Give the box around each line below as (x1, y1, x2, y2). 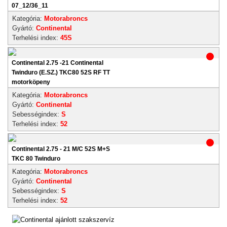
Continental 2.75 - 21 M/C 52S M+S (12, 145, 110, 153)
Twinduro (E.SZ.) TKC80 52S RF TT (12, 69, 110, 76)
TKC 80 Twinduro (12, 155, 60, 162)
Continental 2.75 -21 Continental (12, 59, 103, 66)
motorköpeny (12, 79, 50, 86)
